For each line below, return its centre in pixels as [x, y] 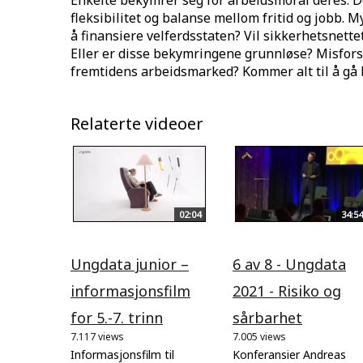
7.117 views [97, 336]
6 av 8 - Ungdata [289, 264]
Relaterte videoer [137, 124]
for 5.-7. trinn [117, 317]
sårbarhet [267, 317]
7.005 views [259, 336]
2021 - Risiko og [287, 290]
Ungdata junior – [130, 264]
